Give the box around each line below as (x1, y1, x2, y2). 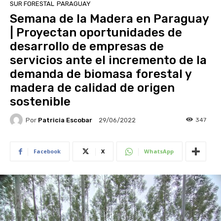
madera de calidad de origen (10, 81, 175, 95)
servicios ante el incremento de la (10, 53, 207, 68)
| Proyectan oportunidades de (10, 26, 182, 40)
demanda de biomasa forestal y (10, 67, 191, 81)
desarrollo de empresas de (10, 39, 164, 54)
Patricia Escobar (38, 116, 92, 124)
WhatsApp (144, 147, 174, 155)
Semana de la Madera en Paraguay (10, 12, 209, 26)
